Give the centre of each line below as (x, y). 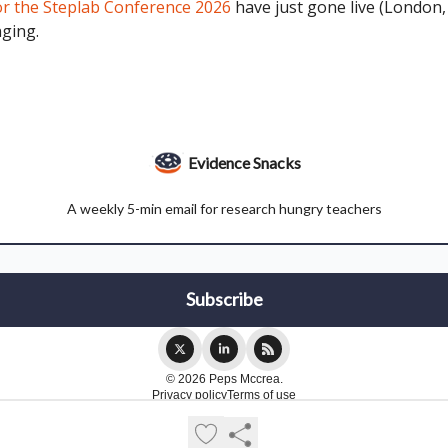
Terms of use (261, 395)
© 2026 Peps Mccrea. (224, 379)
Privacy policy (189, 395)
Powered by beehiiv (236, 420)
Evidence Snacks (244, 163)
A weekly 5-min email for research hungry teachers (224, 209)
